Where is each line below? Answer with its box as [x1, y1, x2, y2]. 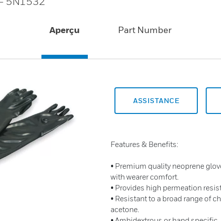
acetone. [110, 205, 139, 214]
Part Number [117, 25, 172, 35]
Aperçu [49, 25, 80, 35]
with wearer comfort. [110, 172, 179, 181]
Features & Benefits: [110, 140, 178, 148]
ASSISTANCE [133, 96, 179, 105]
